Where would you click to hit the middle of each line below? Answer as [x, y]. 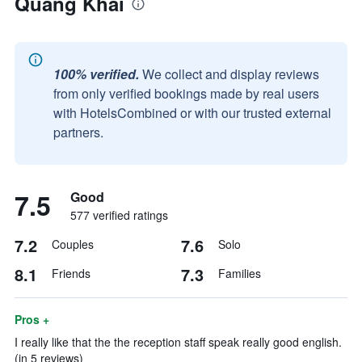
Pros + [32, 319]
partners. [78, 132]
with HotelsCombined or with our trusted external [192, 113]
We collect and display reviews [231, 74]
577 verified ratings [119, 215]
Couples [73, 244]
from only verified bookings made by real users [186, 93]
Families [240, 273]
